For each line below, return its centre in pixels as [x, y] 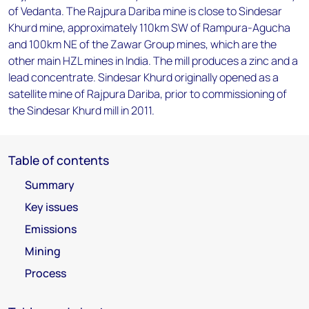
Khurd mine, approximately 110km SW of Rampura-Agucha [149, 28]
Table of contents [59, 160]
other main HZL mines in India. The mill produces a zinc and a [153, 61]
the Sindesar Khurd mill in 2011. [81, 110]
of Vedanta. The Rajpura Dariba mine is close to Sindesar [145, 11]
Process [46, 273]
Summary [50, 185]
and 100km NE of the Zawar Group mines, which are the [142, 44]
